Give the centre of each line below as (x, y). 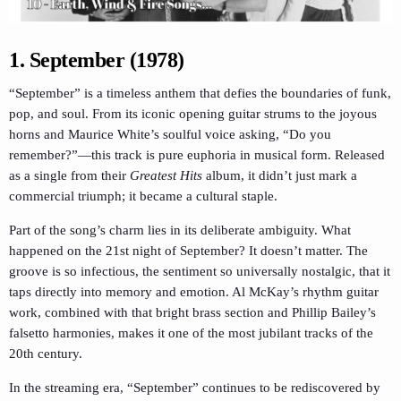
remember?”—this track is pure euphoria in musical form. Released (197, 154)
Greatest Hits (166, 175)
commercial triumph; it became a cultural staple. (143, 196)
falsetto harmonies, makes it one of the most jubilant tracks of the (191, 333)
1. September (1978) (97, 60)
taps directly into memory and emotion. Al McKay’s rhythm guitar (194, 291)
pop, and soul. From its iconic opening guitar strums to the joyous (193, 113)
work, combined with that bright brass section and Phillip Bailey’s (192, 312)
